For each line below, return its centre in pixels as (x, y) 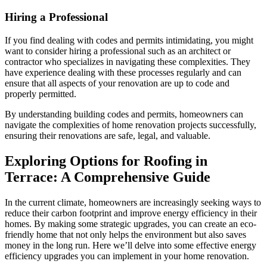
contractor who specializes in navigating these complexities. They (128, 62)
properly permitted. (41, 94)
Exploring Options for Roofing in (106, 161)
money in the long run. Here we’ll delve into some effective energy (131, 245)
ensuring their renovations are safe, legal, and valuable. (108, 136)
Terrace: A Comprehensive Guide (108, 177)
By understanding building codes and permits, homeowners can (124, 114)
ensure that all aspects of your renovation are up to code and (117, 83)
